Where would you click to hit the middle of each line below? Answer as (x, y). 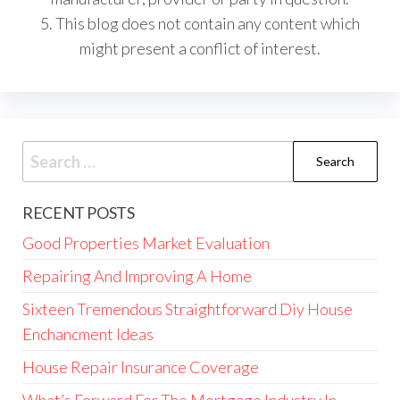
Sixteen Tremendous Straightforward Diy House (187, 308)
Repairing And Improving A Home (137, 275)
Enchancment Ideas (88, 333)
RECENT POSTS (79, 212)
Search (46, 152)
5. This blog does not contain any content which (200, 23)
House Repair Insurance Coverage (141, 367)
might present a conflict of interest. (200, 48)
